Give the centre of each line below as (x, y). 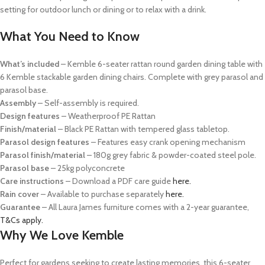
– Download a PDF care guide (118, 181)
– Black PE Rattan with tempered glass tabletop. (143, 129)
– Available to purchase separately (102, 194)
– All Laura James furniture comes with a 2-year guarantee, (145, 207)
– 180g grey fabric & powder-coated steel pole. (172, 155)
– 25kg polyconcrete (88, 168)
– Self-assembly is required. (88, 103)
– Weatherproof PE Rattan (109, 116)
